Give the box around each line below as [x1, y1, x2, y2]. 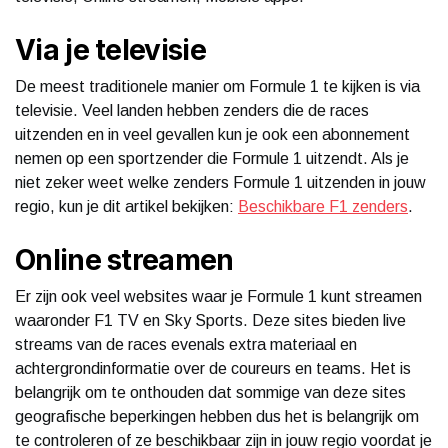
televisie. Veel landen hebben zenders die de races [15, 101, 369, 119]
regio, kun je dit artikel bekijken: [15, 197, 238, 215]
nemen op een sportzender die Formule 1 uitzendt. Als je [15, 149, 409, 167]
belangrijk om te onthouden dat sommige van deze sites [15, 383, 406, 401]
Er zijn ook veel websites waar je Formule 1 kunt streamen [15, 287, 422, 305]
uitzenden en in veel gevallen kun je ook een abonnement [15, 125, 410, 143]
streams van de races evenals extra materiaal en [15, 335, 357, 353]
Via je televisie [15, 32, 206, 67]
